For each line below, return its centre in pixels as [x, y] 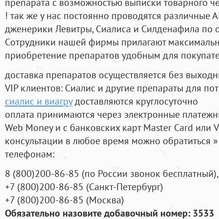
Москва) [107, 200]
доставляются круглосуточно [135, 101]
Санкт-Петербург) [126, 187]
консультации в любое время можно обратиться [109, 141]
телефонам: [30, 154]
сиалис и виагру [39, 101]
